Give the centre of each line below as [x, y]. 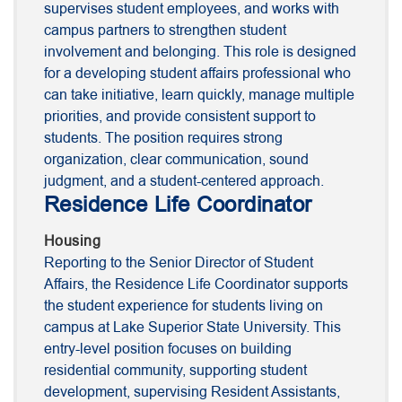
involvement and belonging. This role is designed [200, 52]
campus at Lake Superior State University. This [192, 328]
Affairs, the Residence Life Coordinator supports [196, 285]
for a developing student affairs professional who [197, 74]
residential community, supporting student [175, 371]
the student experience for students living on [184, 306]
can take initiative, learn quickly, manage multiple [199, 96]
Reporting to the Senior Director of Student [179, 263]
